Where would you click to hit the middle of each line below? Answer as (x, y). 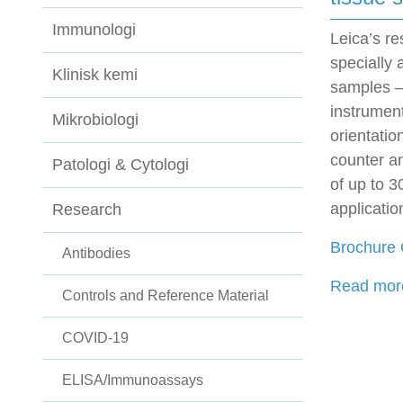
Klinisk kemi (95, 75)
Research (87, 210)
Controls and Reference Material (166, 296)
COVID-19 (95, 338)
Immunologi (94, 30)
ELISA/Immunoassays (133, 381)
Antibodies (96, 254)
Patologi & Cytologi (121, 165)
